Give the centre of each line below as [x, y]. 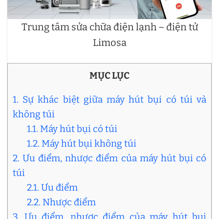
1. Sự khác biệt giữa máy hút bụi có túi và [109, 99]
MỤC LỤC [109, 75]
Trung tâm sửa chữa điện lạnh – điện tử [109, 27]
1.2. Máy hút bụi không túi [81, 143]
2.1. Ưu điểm [52, 187]
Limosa [109, 42]
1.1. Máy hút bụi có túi [72, 129]
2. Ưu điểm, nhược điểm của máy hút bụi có [109, 158]
